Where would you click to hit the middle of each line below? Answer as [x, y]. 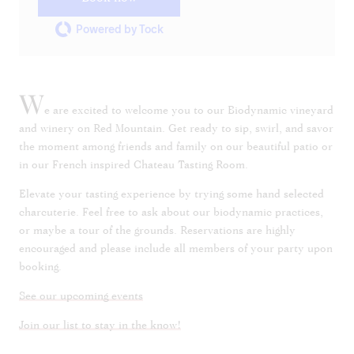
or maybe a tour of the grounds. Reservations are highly [157, 230]
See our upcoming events [81, 296]
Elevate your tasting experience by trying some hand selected [171, 194]
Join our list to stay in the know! [100, 325]
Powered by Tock [119, 30]
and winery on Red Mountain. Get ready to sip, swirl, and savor [176, 128]
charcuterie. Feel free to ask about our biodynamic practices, [171, 212]
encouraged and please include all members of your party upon [176, 248]
